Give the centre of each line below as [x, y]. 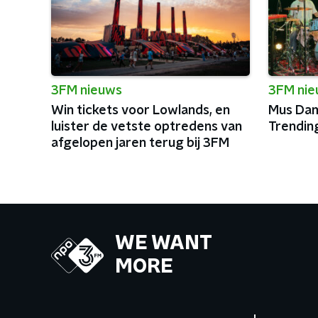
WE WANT [164, 243]
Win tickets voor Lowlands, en [141, 111]
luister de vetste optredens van [147, 127]
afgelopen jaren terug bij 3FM [140, 143]
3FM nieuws [87, 91]
